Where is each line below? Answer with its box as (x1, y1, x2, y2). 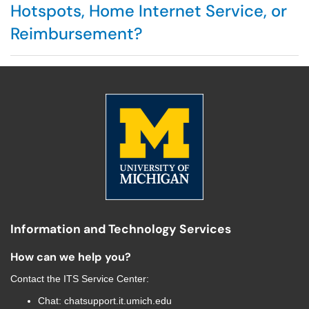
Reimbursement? (10, 23, 143, 44)
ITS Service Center (63, 273, 146, 284)
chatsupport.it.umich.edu (64, 295, 172, 306)
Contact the (10, 273, 63, 284)
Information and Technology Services (10, 221, 231, 237)
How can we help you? (10, 250, 131, 264)
